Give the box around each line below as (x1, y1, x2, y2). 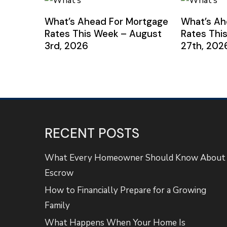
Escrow (45, 167, 74, 179)
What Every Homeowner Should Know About (45, 152, 226, 164)
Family (45, 199, 70, 211)
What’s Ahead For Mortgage (44, 15, 168, 28)
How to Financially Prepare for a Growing (45, 184, 207, 196)
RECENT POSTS (45, 124, 140, 142)
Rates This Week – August (44, 27, 162, 40)
